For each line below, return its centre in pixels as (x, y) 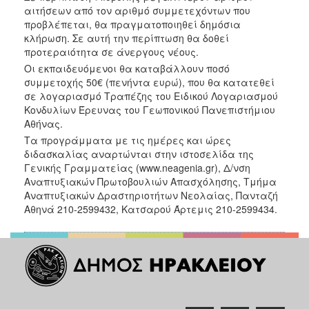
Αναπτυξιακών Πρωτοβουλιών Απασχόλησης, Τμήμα (150, 181)
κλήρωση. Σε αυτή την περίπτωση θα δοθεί (127, 38)
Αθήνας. (43, 123)
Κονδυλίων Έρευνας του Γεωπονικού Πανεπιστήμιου (150, 109)
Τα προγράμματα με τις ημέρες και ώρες (128, 140)
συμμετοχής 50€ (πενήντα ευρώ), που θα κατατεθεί (149, 82)
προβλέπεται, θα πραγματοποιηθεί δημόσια (132, 24)
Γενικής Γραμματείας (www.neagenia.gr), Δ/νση (137, 167)
